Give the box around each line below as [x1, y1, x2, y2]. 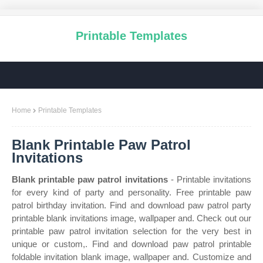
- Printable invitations [167, 174, 252, 184]
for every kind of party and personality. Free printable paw [12, 187, 251, 197]
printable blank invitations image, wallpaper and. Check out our [12, 213, 251, 223]
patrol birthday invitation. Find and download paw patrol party [12, 200, 251, 210]
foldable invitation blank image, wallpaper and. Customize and [12, 252, 251, 262]
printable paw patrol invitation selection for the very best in [12, 226, 251, 236]
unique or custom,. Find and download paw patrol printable [12, 239, 251, 249]
